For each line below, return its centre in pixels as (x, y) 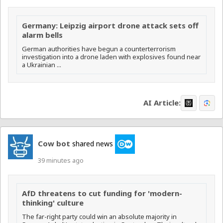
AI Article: (162, 103)
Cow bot (54, 143)
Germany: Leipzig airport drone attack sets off (110, 25)
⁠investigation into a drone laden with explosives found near (111, 56)
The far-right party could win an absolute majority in (99, 217)
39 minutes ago (61, 161)
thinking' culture (53, 203)
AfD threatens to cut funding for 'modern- (102, 193)
